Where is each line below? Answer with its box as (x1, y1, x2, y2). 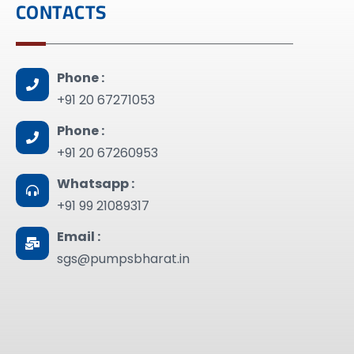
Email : (56, 228, 100, 246)
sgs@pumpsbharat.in (56, 250, 190, 268)
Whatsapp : (56, 175, 137, 193)
